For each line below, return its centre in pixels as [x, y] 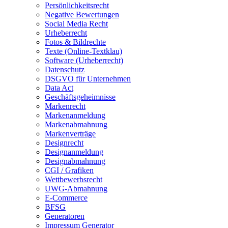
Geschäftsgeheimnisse [80, 97]
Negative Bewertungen [82, 15]
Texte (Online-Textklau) [83, 51]
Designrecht [64, 143]
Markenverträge [70, 134]
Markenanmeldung [75, 115]
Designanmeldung [74, 152]
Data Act [59, 88]
